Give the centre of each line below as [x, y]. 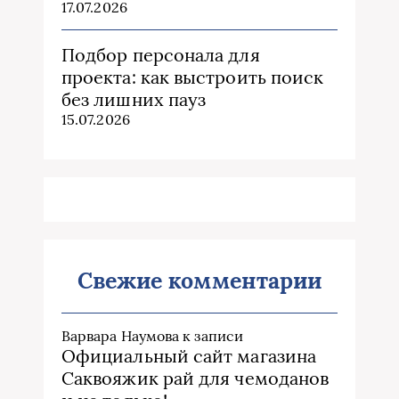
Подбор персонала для [161, 55]
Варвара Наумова [121, 336]
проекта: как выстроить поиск [193, 77]
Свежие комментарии [199, 281]
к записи [211, 336]
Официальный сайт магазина [189, 356]
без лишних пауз [134, 100]
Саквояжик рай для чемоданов [195, 379]
